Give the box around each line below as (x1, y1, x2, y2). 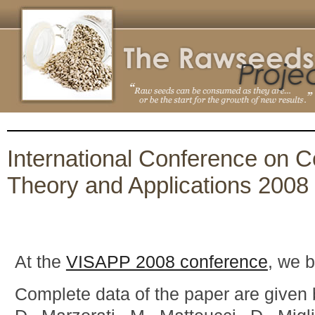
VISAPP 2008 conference (65, 252, 268, 271)
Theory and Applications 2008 (6, 172, 309, 198)
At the (14, 252, 66, 271)
